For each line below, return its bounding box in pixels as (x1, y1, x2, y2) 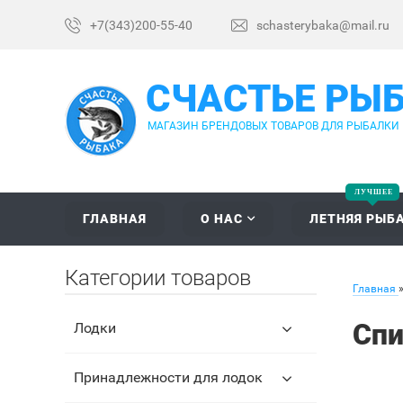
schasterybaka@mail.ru (256, 18, 390, 32)
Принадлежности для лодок (74, 369, 263, 386)
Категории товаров (65, 265, 251, 291)
